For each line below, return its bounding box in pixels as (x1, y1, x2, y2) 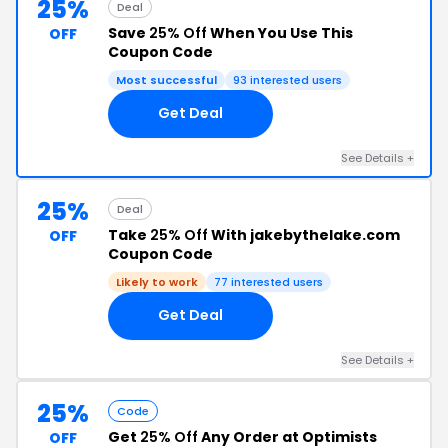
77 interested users (214, 273, 323, 290)
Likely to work (116, 273, 198, 290)
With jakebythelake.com (208, 224, 400, 245)
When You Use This (207, 22, 353, 43)
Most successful (116, 71, 217, 88)
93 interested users (233, 71, 342, 88)
